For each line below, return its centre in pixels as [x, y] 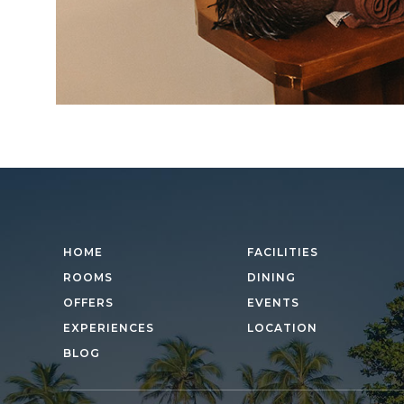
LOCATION [282, 328]
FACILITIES [282, 252]
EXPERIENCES [109, 328]
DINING [271, 278]
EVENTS [273, 303]
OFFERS [88, 303]
